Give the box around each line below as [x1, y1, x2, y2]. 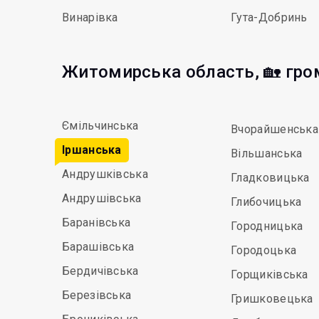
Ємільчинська [62, 119, 139, 132]
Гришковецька [231, 292, 313, 305]
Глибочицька [231, 195, 302, 209]
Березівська [62, 288, 132, 302]
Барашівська [62, 240, 135, 253]
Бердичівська [62, 264, 139, 278]
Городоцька [231, 244, 297, 257]
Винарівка [62, 11, 118, 24]
